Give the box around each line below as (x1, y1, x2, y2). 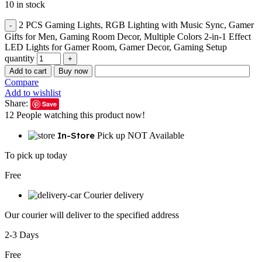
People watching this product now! (16, 110, 145, 120)
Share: (5, 98, 30, 109)
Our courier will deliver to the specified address (5, 210, 179, 220)
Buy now (58, 67, 88, 76)
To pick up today (5, 150, 67, 161)
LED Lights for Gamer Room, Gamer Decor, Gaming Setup (5, 42, 227, 53)
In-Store (57, 130, 97, 142)
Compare (5, 77, 39, 88)
